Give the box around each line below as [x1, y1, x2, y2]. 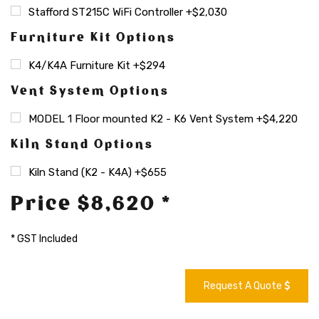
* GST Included [11, 232, 78, 245]
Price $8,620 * [11, 189, 172, 216]
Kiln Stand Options [11, 135, 154, 152]
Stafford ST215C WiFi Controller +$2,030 [28, 5, 227, 19]
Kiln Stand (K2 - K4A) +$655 [28, 165, 167, 179]
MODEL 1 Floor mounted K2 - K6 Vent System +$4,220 [28, 112, 298, 125]
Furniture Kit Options [11, 28, 176, 45]
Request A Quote [204, 279, 284, 292]
